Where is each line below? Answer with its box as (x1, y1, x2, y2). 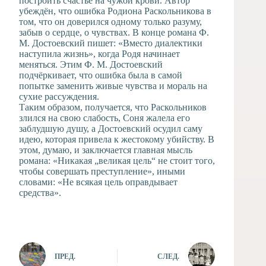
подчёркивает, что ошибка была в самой (19, 70, 182, 80)
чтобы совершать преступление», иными (19, 166, 185, 176)
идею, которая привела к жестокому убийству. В (19, 134, 214, 144)
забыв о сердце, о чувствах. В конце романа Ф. (19, 27, 209, 37)
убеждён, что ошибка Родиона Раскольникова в (19, 6, 211, 16)
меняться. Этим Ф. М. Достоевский (19, 59, 163, 69)
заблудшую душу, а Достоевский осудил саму (19, 123, 202, 134)
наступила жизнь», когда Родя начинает (19, 49, 180, 59)
